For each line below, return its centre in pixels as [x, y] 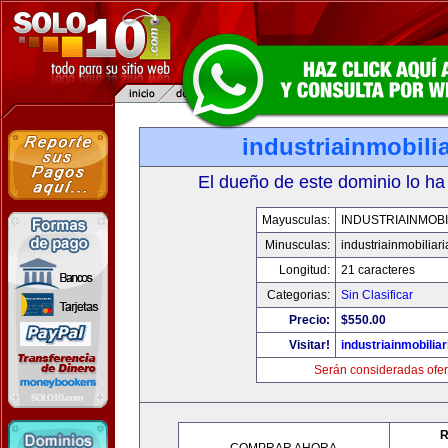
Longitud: [304, 270]
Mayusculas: [295, 220]
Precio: [309, 320]
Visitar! [309, 345]
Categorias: [298, 295]
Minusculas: [297, 245]
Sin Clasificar [376, 295]
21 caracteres [377, 270]
